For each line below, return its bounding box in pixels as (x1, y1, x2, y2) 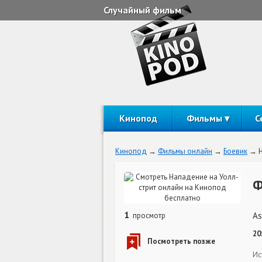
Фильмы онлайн (158, 146, 212, 156)
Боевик (223, 146, 247, 156)
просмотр (131, 211, 166, 220)
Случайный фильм (104, 4, 181, 16)
